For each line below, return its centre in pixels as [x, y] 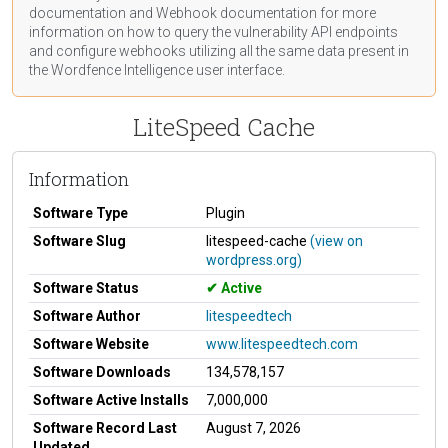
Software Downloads [102, 371]
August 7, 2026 [253, 427]
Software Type [80, 212]
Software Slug [79, 240]
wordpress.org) [254, 259]
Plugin [225, 212]
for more [346, 12]
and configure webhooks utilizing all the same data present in [219, 50]
